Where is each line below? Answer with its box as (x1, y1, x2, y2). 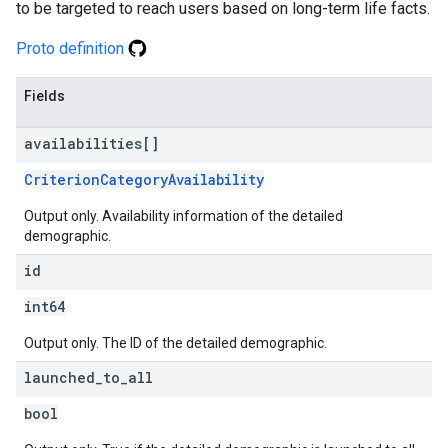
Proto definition (16, 39, 128, 58)
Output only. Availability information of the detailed (24, 208, 343, 224)
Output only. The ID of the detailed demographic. (24, 335, 327, 351)
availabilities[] (24, 134, 159, 153)
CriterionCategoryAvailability (24, 170, 264, 189)
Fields (24, 88, 65, 104)
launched (24, 368, 95, 387)
